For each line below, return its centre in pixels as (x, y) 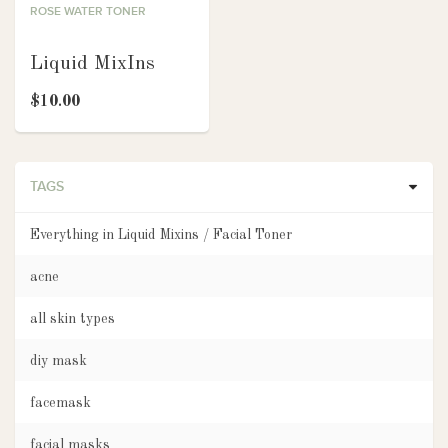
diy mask (58, 361)
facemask (60, 403)
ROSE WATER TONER (88, 12)
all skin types (72, 319)
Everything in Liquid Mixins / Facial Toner (161, 235)
